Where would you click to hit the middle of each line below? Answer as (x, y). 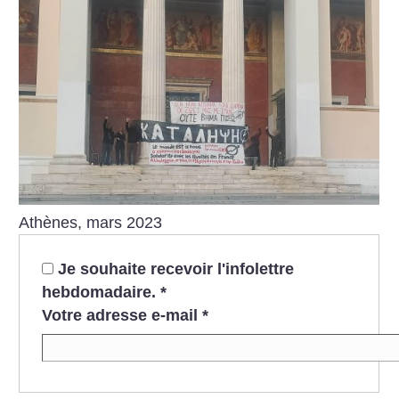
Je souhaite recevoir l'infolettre (175, 269)
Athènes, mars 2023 (91, 223)
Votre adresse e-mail (119, 315)
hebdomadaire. (101, 292)
